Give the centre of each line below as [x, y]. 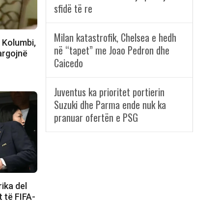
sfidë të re [73, 9]
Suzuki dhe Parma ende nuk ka [110, 105]
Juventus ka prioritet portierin [109, 92]
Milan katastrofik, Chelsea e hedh [115, 38]
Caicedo [68, 63]
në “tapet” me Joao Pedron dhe [111, 50]
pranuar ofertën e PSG [96, 118]
